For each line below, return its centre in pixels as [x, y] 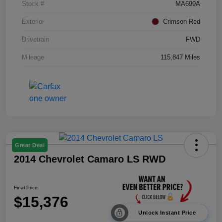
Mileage [33, 57]
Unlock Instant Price [167, 213]
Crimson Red [182, 21]
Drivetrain [35, 39]
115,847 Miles [180, 57]
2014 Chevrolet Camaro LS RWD [90, 159]
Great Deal [30, 145]
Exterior [33, 21]
